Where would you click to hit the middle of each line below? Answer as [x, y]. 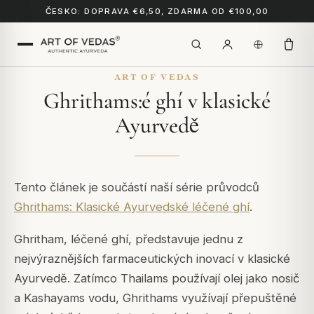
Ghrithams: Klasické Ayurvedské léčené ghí [132, 207]
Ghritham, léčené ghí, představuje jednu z [129, 239]
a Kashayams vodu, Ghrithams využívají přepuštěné [155, 298]
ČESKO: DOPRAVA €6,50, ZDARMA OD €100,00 [157, 11]
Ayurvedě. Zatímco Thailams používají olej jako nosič [157, 279]
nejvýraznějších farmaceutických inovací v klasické [152, 259]
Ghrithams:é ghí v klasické [157, 101]
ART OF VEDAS [157, 77]
